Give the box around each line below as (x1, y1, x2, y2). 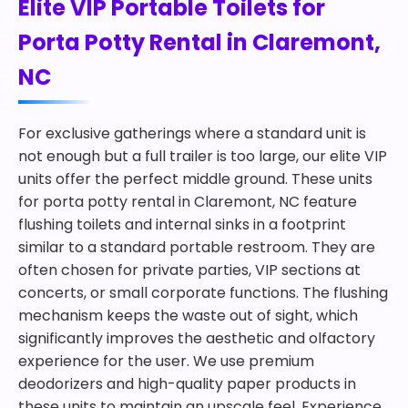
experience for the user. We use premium (18, 351, 314, 372)
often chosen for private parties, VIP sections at (18, 260, 361, 280)
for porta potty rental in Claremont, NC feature (18, 191, 357, 212)
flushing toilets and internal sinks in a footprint (18, 214, 346, 235)
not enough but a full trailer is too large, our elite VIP (18, 146, 387, 167)
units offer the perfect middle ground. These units (18, 168, 372, 189)
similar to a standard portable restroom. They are (18, 237, 375, 258)
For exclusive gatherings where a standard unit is (18, 123, 366, 144)
